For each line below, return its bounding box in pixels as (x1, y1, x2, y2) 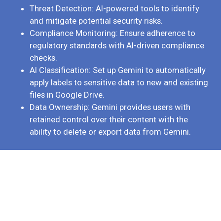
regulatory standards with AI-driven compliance (30, 40, 204, 51)
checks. (30, 53, 57, 63)
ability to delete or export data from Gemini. (30, 127, 191, 137)
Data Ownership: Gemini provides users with (30, 102, 190, 112)
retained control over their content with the (30, 114, 188, 125)
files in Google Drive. (30, 90, 105, 100)
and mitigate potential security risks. (30, 16, 163, 26)
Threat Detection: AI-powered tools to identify (30, 3, 199, 14)
